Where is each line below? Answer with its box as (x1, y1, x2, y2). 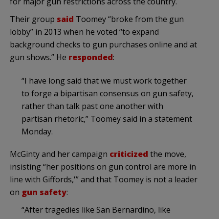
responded (68, 51, 113, 63)
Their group (10, 13, 57, 24)
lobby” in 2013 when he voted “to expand (10, 26, 159, 37)
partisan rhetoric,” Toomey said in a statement (22, 113, 192, 124)
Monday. (22, 126, 53, 137)
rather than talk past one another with (22, 100, 163, 111)
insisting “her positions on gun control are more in (10, 161, 196, 172)
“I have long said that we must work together (22, 75, 187, 86)
